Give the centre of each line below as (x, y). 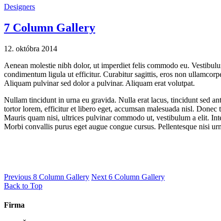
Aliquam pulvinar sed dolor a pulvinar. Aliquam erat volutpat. (99, 83)
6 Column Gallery (136, 177)
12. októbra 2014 (31, 48)
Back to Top (23, 185)
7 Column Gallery (50, 27)
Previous (18, 177)
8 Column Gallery (60, 177)
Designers (19, 7)
